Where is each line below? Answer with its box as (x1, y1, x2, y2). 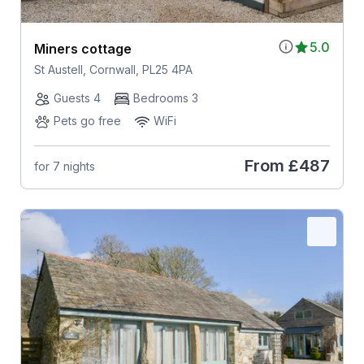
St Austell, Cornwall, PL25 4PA (33, 63, 193, 77)
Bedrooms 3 (132, 91, 198, 106)
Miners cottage (33, 41, 132, 58)
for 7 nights (33, 158, 95, 173)
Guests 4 (53, 91, 101, 106)
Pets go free (53, 114, 121, 128)
